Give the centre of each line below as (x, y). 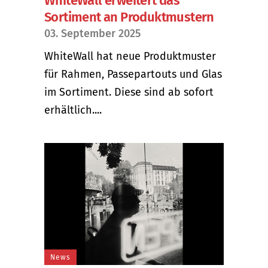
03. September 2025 (92, 33)
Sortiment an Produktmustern (129, 17)
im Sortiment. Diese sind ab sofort (129, 92)
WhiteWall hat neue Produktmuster (130, 56)
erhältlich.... (73, 110)
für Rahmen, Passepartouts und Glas (133, 74)
